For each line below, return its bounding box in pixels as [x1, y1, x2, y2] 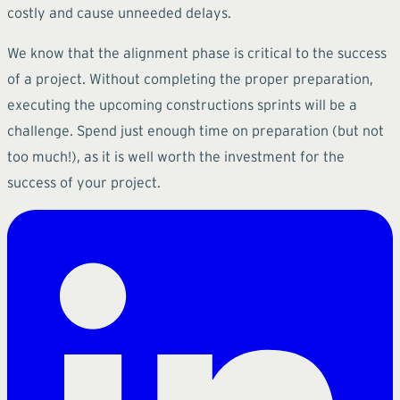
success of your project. [7, 173, 161, 190]
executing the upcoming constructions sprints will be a [7, 96, 357, 112]
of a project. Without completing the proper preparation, [7, 70, 373, 87]
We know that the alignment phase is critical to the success [7, 44, 387, 61]
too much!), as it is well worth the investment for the [7, 147, 345, 164]
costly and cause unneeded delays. [7, 4, 231, 21]
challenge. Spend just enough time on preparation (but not [7, 121, 384, 138]
